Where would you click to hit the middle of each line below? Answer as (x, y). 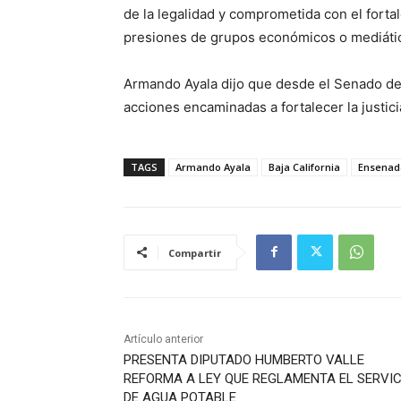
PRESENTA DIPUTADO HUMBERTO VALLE (244, 359)
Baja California (304, 166)
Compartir (195, 252)
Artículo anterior (163, 339)
